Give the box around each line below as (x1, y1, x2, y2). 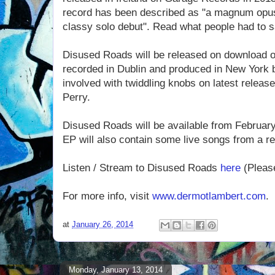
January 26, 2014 (72, 220, 133, 230)
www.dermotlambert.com (152, 190, 266, 202)
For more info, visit (63, 190, 152, 202)
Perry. (63, 91, 90, 103)
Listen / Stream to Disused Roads (63, 162, 220, 174)
